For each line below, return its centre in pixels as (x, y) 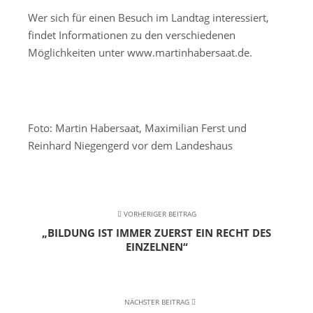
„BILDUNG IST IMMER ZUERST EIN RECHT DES (156, 233)
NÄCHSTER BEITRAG (158, 302)
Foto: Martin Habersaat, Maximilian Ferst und (137, 128)
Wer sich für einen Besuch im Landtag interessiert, (148, 18)
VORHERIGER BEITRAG (159, 214)
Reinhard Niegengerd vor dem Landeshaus (130, 146)
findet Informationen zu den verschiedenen (132, 35)
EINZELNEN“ (156, 247)
